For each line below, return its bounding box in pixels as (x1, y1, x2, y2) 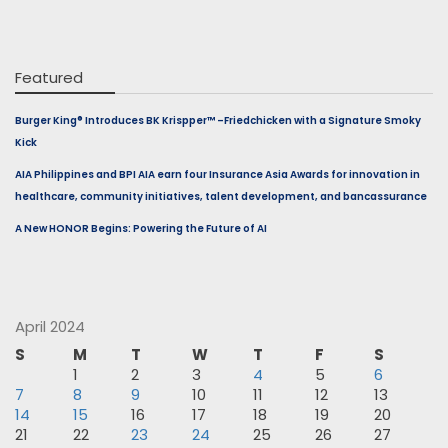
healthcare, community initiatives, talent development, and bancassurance (15, 188, 427, 204)
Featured (15, 66, 83, 88)
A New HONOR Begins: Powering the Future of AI (15, 220, 267, 236)
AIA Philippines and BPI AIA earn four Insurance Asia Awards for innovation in (15, 166, 420, 182)
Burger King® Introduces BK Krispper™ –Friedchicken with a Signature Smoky (15, 112, 421, 128)
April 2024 (15, 315, 85, 337)
